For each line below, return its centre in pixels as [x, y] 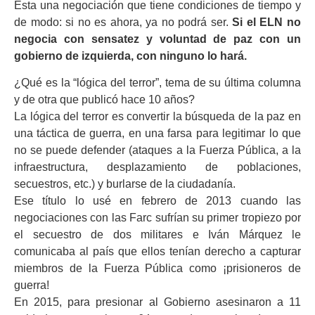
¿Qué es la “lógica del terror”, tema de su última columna [157, 83]
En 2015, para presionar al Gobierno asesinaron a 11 [157, 302]
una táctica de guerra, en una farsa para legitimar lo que [157, 134]
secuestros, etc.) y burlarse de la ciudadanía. [125, 184]
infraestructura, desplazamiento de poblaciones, [157, 167]
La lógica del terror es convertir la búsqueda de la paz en [157, 117]
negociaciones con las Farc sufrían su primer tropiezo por [157, 218]
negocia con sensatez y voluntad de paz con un [157, 39]
